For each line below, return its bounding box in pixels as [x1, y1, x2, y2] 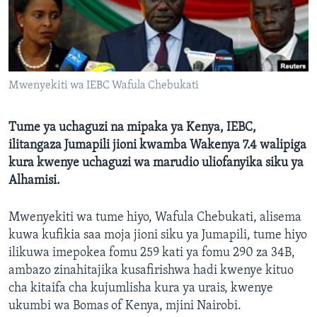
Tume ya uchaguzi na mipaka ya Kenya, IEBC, [8, 121, 256, 135]
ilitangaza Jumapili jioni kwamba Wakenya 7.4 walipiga [8, 139, 306, 153]
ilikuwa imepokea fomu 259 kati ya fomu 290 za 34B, [8, 246, 295, 260]
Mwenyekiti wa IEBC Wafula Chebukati [8, 80, 199, 92]
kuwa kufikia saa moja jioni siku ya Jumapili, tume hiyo [8, 229, 307, 243]
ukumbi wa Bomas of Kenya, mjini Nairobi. [8, 299, 241, 313]
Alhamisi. [8, 174, 60, 188]
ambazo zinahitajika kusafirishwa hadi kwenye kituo [8, 264, 294, 278]
